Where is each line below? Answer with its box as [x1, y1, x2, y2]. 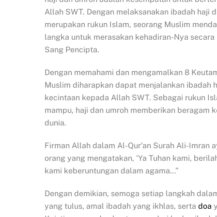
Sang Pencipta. [45, 45, 99, 55]
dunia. [45, 118, 66, 128]
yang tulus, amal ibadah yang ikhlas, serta [45, 201, 198, 211]
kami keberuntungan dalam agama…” [45, 166, 179, 176]
